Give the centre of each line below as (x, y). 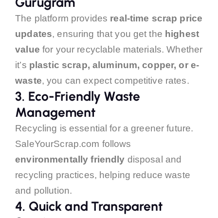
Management (55, 112)
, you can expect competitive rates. (115, 80)
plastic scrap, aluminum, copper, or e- (114, 65)
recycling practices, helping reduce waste (103, 175)
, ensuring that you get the (109, 34)
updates (34, 34)
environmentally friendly (70, 159)
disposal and (153, 159)
